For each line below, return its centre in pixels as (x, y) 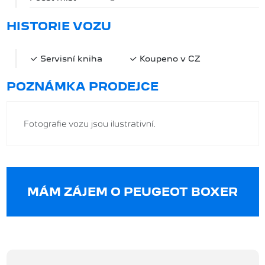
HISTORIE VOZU (59, 26)
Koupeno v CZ (169, 58)
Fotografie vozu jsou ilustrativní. (90, 123)
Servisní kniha (70, 58)
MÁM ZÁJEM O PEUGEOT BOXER (132, 191)
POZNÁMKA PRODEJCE (82, 86)
